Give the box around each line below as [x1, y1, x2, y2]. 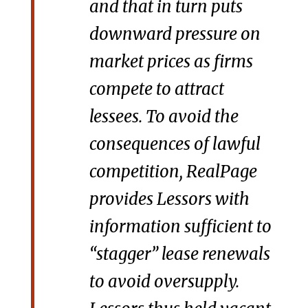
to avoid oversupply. [89, 270, 239, 292]
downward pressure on [89, 23, 261, 45]
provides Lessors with [89, 188, 250, 210]
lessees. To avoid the [89, 105, 239, 127]
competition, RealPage [89, 160, 257, 182]
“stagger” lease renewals [89, 243, 270, 265]
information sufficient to [89, 215, 272, 237]
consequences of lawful [89, 133, 261, 155]
